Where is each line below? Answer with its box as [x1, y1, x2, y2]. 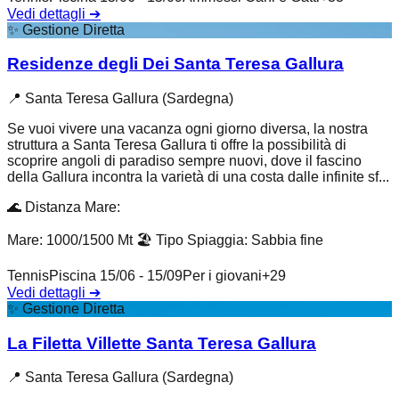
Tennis [7, 268, 49, 283]
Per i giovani [183, 268, 262, 283]
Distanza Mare [25, 199, 117, 215]
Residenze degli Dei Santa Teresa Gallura [7, 54, 344, 74]
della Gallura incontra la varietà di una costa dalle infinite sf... [7, 169, 389, 184]
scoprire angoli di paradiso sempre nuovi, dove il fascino [7, 153, 362, 168]
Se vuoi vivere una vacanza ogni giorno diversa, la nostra [7, 121, 368, 136]
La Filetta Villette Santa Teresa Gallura [7, 333, 316, 353]
